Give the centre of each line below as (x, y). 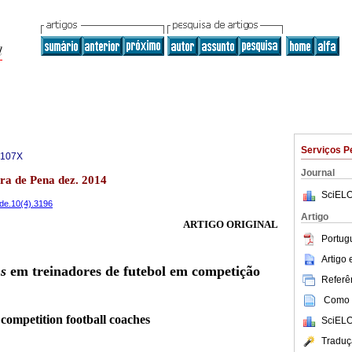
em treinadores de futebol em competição (133, 271)
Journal (318, 173)
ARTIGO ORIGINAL (231, 225)
